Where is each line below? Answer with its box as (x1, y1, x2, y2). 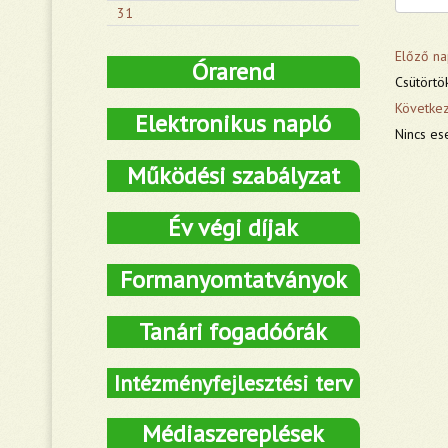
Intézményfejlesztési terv (113, 369, 353, 397)
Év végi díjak (168, 212, 299, 243)
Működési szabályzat (126, 160, 340, 191)
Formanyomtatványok (119, 264, 347, 295)
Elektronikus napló (135, 108, 332, 139)
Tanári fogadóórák (139, 316, 328, 347)
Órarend (191, 56, 275, 87)
